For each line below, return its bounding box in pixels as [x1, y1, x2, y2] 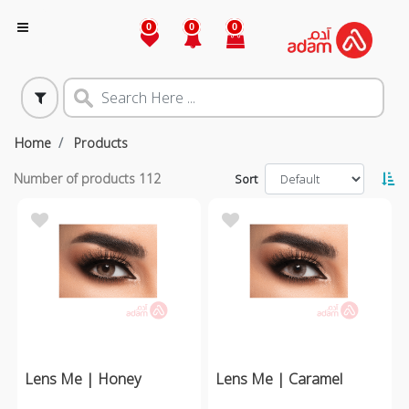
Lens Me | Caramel [215, 368, 342, 389]
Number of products [14, 170, 139, 188]
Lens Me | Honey [25, 368, 142, 389]
